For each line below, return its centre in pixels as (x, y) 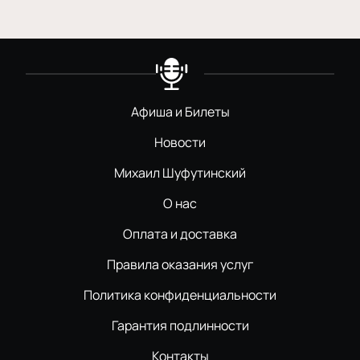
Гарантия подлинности (180, 326)
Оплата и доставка (180, 234)
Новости (180, 143)
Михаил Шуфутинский (180, 173)
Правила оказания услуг (180, 265)
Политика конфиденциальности (180, 295)
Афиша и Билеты (180, 112)
